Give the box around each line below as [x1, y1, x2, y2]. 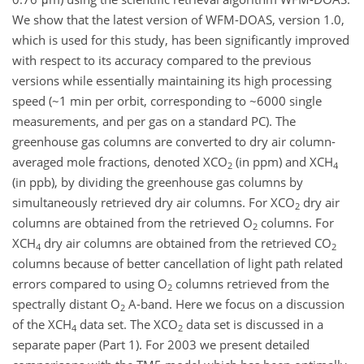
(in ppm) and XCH [232, 154, 333, 171]
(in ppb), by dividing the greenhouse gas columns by [12, 174, 303, 191]
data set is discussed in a [183, 316, 323, 333]
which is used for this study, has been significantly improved [12, 32, 349, 49]
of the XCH [12, 316, 71, 333]
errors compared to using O [12, 275, 167, 292]
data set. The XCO [76, 316, 178, 333]
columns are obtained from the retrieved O [12, 214, 253, 232]
